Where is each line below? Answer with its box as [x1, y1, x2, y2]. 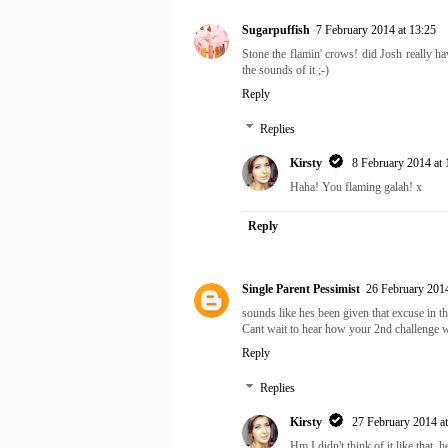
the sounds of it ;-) [242, 62, 329, 77]
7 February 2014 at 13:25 [316, 22, 436, 37]
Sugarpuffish [242, 22, 310, 37]
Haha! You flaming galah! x [290, 179, 422, 194]
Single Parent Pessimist [242, 281, 360, 296]
